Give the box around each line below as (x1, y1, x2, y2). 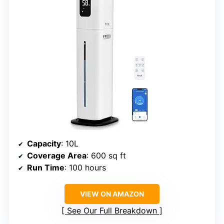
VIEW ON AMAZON (80, 189, 144, 198)
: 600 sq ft (86, 150, 126, 160)
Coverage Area (27, 150, 86, 160)
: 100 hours (64, 162, 106, 172)
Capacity (27, 138, 61, 148)
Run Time (27, 162, 64, 172)
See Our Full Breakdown (67, 205, 157, 215)
